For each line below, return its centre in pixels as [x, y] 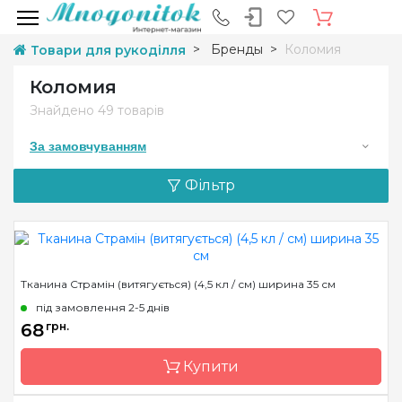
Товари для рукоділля [108, 50]
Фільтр [210, 186]
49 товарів [131, 110]
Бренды [237, 49]
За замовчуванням [88, 147]
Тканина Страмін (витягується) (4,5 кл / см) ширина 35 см [178, 284]
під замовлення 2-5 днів [103, 308]
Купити [209, 367]
